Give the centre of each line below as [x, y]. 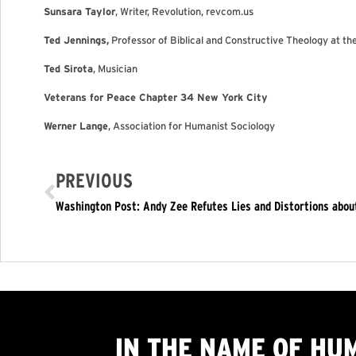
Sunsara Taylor [79, 12]
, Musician [115, 69]
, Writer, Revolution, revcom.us [184, 12]
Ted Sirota [68, 69]
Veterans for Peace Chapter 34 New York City [156, 97]
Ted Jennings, [76, 40]
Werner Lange [76, 126]
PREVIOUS [94, 181]
